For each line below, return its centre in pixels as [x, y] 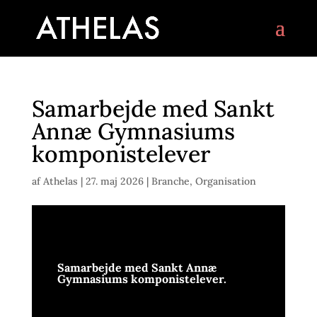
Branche [170, 181]
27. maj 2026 [114, 181]
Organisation [225, 181]
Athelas [60, 181]
